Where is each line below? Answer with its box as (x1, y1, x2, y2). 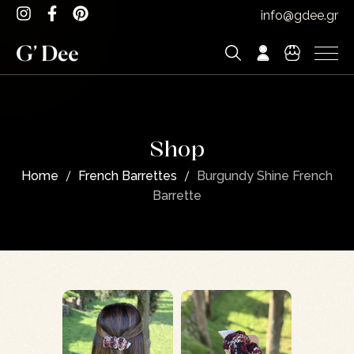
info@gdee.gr (260, 8, 338, 23)
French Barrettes (78, 168, 177, 184)
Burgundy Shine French (197, 168, 333, 184)
